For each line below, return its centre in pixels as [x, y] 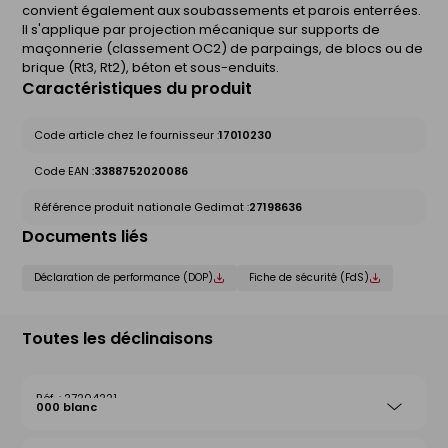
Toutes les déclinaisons [117, 339]
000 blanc [66, 407]
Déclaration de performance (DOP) [123, 278]
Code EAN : [64, 171]
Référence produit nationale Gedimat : [141, 207]
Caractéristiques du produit [137, 89]
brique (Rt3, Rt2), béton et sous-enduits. [150, 68]
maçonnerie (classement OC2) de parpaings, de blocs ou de [222, 49]
